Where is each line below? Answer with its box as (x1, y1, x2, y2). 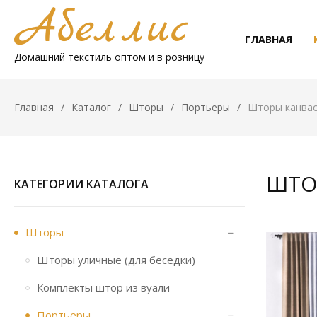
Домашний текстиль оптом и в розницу (14, 50, 204, 64)
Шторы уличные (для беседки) (37, 253, 195, 267)
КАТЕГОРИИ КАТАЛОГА (14, 176, 149, 192)
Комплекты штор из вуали (37, 280, 170, 294)
